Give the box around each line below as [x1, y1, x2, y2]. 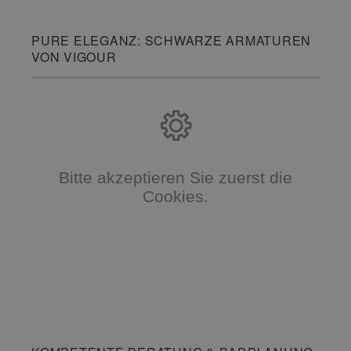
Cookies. [143, 186, 208, 205]
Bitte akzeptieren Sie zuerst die [59, 168, 292, 186]
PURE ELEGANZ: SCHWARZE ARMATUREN [31, 31, 311, 50]
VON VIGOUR [31, 48, 117, 67]
